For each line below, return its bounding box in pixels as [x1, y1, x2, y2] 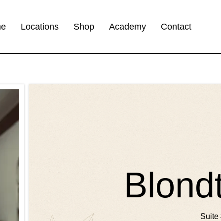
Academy [109, 21, 147, 32]
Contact [161, 21, 192, 32]
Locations [21, 21, 59, 32]
